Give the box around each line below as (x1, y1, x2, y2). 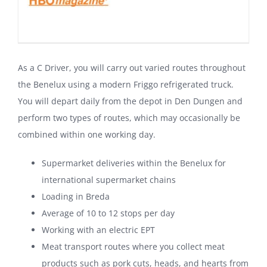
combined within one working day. (18, 129, 156, 141)
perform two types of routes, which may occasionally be (18, 112, 240, 124)
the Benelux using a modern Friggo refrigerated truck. (18, 79, 234, 91)
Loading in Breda (42, 191, 110, 203)
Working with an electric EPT (42, 224, 155, 236)
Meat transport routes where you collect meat (42, 241, 225, 253)
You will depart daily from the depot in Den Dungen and (18, 95, 243, 107)
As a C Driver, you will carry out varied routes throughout (18, 62, 246, 74)
